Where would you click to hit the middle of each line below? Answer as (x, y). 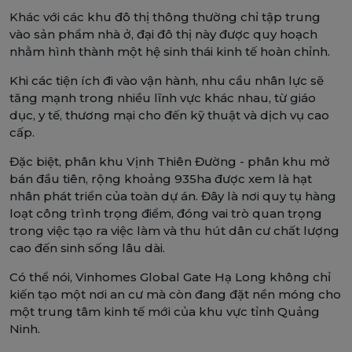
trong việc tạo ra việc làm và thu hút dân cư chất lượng (174, 231)
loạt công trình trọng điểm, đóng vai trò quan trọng (166, 214)
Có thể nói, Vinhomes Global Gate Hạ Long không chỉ (170, 277)
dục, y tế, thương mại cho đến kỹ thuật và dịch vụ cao (169, 115)
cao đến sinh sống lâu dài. (87, 248)
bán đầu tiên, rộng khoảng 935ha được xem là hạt (161, 179)
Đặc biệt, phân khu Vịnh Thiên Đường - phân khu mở (170, 162)
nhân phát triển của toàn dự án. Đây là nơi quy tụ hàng (173, 196)
